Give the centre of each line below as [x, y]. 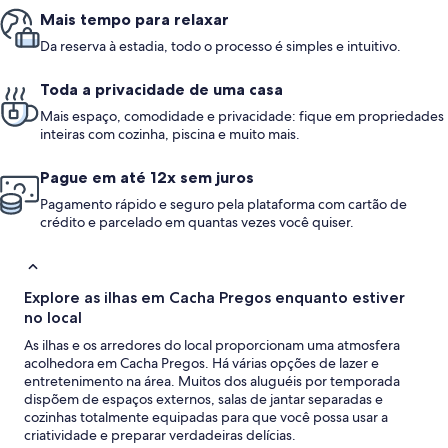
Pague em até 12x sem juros [147, 177]
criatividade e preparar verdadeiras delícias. [160, 435]
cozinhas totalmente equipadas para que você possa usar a [206, 417]
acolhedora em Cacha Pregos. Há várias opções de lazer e [201, 363]
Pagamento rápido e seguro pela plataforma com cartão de [223, 204]
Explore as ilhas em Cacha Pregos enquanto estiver [214, 298]
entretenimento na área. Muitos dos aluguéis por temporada [212, 381]
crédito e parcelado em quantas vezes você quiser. [197, 222]
